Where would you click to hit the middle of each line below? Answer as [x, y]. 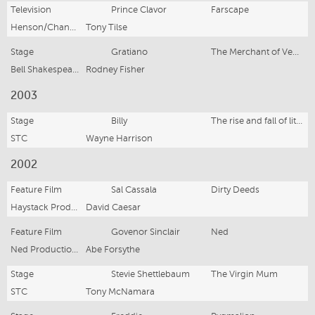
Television [31, 9]
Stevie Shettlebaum [150, 274]
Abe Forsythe [113, 249]
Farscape [230, 9]
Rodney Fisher [115, 69]
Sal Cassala [134, 189]
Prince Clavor [139, 9]
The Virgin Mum [245, 274]
